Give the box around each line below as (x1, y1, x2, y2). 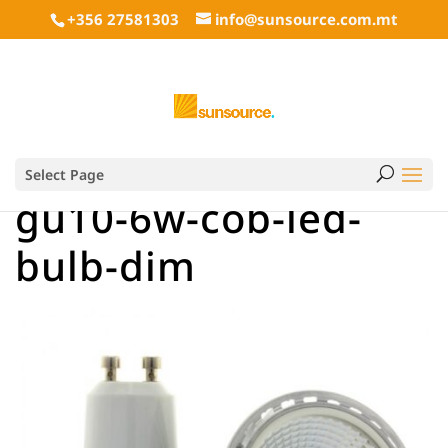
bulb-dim (15, 238, 196, 293)
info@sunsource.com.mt (215, 9, 398, 30)
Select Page (25, 165, 104, 184)
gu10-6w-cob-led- (15, 190, 362, 245)
